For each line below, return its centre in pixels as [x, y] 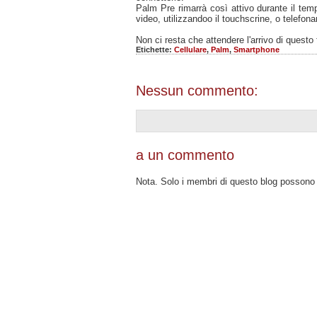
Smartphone [257, 49]
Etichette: [155, 49]
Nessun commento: [197, 90]
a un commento [185, 155]
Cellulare [190, 49]
